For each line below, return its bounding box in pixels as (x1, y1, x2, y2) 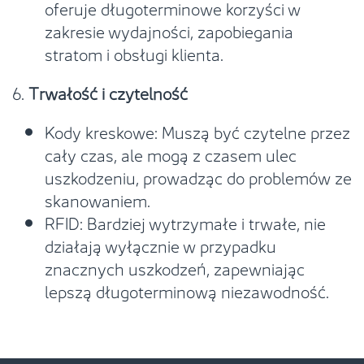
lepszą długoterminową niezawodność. (45, 277, 329, 303)
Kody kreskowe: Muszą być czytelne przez (45, 118, 350, 144)
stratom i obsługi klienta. (45, 40, 223, 66)
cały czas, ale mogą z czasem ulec (45, 141, 297, 167)
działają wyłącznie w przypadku (45, 232, 276, 258)
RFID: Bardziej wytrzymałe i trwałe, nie (45, 209, 326, 235)
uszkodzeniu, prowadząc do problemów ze (45, 163, 352, 189)
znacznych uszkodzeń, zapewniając (45, 254, 305, 280)
